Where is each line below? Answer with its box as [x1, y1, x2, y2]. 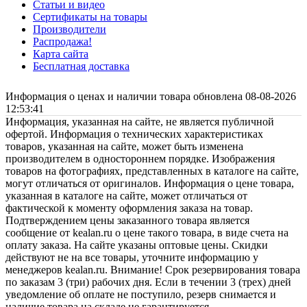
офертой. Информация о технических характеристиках [5, 128, 263, 140]
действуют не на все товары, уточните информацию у [5, 251, 258, 264]
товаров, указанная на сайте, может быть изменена [5, 140, 243, 153]
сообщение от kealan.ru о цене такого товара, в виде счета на [5, 227, 288, 239]
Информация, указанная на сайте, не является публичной [5, 116, 274, 128]
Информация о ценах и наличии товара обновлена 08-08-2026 [5, 90, 296, 103]
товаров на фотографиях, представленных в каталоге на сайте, [5, 165, 299, 177]
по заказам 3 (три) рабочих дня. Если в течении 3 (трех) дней [5, 276, 291, 288]
